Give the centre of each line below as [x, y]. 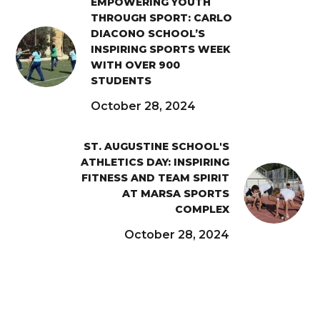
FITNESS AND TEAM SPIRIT [155, 177]
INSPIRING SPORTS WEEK [161, 49]
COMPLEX [202, 209]
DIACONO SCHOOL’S [148, 33]
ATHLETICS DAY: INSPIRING [155, 162]
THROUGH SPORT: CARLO [162, 17]
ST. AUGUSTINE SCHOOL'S [156, 146]
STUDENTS [121, 80]
